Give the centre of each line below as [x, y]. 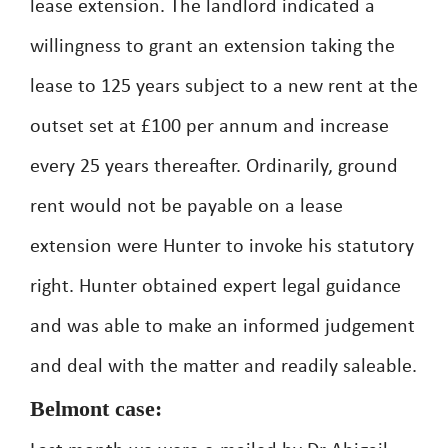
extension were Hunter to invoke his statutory [222, 247]
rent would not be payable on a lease [186, 207]
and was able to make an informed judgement [222, 327]
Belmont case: [96, 408]
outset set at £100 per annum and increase [209, 127]
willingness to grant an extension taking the [212, 47]
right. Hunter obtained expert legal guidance [215, 287]
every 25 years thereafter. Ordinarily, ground [214, 167]
